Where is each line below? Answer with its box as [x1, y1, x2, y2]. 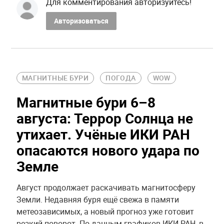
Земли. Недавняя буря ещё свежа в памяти [16, 194, 179, 205]
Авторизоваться [53, 15, 108, 25]
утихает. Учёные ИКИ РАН [16, 124, 190, 144]
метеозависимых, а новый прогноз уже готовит [16, 206, 194, 217]
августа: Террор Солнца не [16, 108, 193, 128]
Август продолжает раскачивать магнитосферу [16, 182, 195, 193]
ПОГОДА [105, 73, 136, 83]
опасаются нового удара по [16, 140, 199, 160]
